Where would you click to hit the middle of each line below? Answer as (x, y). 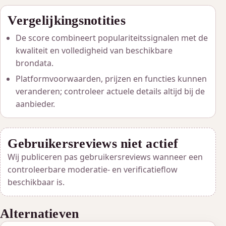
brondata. (35, 63)
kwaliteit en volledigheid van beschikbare (94, 51)
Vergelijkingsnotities (67, 20)
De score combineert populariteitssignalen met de (112, 38)
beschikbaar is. (36, 182)
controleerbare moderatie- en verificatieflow (93, 169)
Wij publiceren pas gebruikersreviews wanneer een (105, 157)
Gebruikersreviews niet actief (93, 143)
